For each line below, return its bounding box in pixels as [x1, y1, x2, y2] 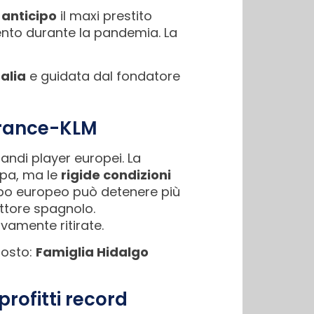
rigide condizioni [61, 165, 171, 184]
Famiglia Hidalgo [36, 243, 149, 261]
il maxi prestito [57, 6, 152, 25]
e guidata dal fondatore [26, 67, 180, 86]
